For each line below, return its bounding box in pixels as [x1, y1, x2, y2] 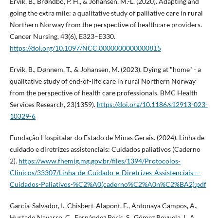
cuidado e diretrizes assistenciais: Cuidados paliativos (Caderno [9, 145, 200, 154]
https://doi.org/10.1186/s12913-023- [96, 100, 208, 109]
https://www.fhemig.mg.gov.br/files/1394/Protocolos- [18, 157, 181, 165]
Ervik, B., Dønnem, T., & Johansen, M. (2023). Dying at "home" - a [9, 65, 201, 74]
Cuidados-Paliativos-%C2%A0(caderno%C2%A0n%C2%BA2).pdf [9, 180, 206, 189]
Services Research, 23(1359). [9, 100, 97, 109]
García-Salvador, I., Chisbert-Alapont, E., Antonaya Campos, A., [9, 201, 198, 210]
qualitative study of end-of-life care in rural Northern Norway [9, 77, 196, 86]
